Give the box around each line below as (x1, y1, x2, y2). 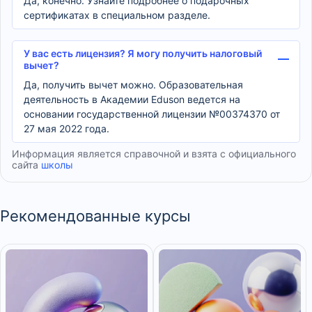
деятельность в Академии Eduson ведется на (24, 93, 240, 106)
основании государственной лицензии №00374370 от (24, 108, 280, 120)
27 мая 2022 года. (24, 123, 109, 135)
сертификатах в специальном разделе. (24, 9, 210, 22)
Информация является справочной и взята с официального (12, 148, 296, 160)
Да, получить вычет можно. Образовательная (24, 79, 243, 91)
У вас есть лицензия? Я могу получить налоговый (24, 47, 262, 60)
